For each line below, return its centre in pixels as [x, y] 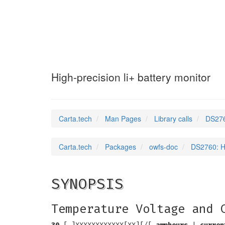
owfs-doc [163, 147]
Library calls [173, 119]
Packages [121, 147]
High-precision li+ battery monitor [131, 77]
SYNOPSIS [87, 184]
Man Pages [123, 119]
